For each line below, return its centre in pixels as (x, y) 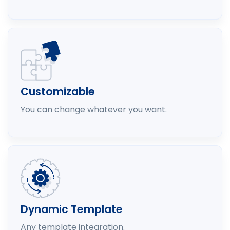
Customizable (58, 92)
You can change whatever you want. (94, 109)
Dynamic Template (72, 209)
